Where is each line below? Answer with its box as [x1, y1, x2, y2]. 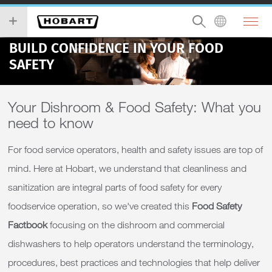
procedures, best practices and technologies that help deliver [8, 257, 260, 268]
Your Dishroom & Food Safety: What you [8, 98, 261, 115]
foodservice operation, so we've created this [8, 200, 192, 211]
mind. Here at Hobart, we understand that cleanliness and [8, 163, 246, 174]
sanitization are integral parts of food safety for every [8, 182, 222, 192]
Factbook [8, 219, 47, 230]
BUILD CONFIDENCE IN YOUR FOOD [9, 38, 223, 58]
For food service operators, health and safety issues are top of [8, 144, 263, 155]
